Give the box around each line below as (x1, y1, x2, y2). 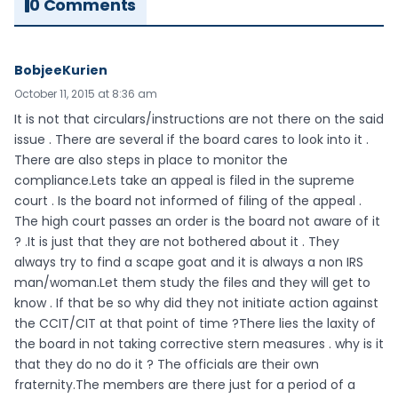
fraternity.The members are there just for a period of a (14, 376, 355, 394)
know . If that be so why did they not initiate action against (14, 294, 378, 313)
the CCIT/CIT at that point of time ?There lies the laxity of (14, 314, 376, 333)
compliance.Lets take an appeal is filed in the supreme (14, 171, 354, 190)
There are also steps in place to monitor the (14, 151, 288, 170)
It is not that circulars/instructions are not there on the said (14, 110, 384, 129)
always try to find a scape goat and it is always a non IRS (14, 253, 363, 272)
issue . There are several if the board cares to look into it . (14, 131, 369, 149)
